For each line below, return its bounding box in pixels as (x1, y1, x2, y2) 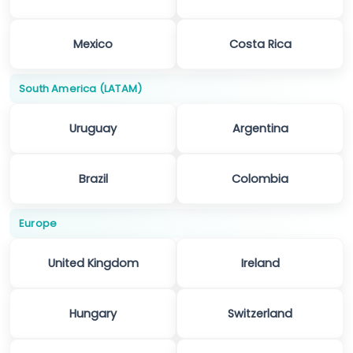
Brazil (78, 171, 108, 188)
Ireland (240, 255, 280, 272)
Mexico (73, 36, 113, 53)
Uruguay (69, 121, 117, 137)
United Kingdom (47, 255, 139, 272)
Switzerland (228, 306, 292, 322)
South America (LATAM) (19, 81, 143, 97)
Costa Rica (229, 36, 292, 53)
